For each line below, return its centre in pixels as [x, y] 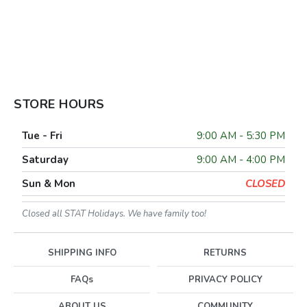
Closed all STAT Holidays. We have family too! [114, 214]
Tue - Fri [42, 136]
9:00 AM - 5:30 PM [241, 136]
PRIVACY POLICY [225, 280]
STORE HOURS [59, 104]
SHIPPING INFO [82, 253]
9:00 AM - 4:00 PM [241, 160]
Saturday [45, 160]
